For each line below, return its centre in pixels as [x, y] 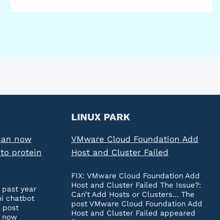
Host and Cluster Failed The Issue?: [136, 185]
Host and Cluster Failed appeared [133, 213]
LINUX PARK [101, 117]
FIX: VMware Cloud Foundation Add [136, 176]
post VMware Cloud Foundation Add [137, 204]
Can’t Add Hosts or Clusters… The [133, 195]
